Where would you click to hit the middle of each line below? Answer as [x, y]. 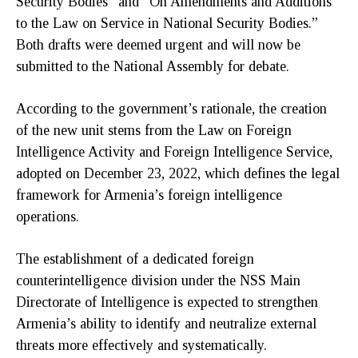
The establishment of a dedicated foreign [135, 259]
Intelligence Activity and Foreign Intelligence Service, [174, 151]
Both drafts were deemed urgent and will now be [158, 44]
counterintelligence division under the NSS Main [158, 280]
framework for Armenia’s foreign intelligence [149, 195]
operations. [48, 216]
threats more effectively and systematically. [141, 345]
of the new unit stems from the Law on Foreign [154, 130]
